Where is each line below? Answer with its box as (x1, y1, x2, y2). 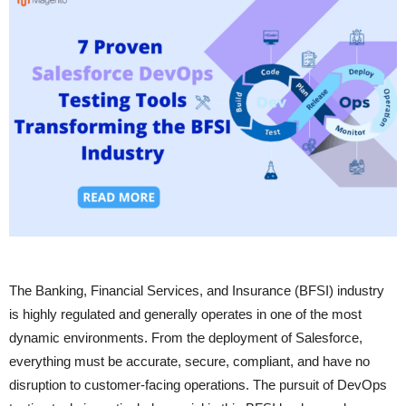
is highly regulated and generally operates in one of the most (9, 306, 362, 323)
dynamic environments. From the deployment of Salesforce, (9, 330, 362, 346)
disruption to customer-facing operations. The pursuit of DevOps (9, 377, 387, 393)
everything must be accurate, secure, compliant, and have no (9, 353, 370, 370)
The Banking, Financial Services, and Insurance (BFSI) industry (9, 283, 384, 299)
